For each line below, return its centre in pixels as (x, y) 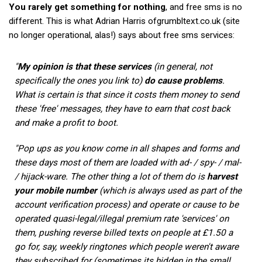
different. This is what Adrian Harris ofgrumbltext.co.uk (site (124, 21)
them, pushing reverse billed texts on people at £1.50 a (124, 232)
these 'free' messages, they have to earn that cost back (123, 108)
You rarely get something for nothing (87, 7)
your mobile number (56, 190)
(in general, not (182, 66)
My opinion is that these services (85, 66)
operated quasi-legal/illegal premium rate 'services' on (122, 218)
